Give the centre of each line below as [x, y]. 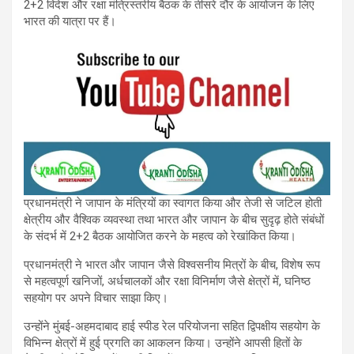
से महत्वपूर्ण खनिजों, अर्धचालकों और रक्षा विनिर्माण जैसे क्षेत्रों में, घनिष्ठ [167, 282]
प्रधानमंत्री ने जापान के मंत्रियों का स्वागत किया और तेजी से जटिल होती [173, 203]
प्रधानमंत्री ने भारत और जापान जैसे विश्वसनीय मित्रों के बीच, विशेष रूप [172, 265]
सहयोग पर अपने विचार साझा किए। [96, 298]
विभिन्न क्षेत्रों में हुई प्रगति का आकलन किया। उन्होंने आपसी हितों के [163, 343]
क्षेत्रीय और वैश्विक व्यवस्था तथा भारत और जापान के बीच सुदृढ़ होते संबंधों [174, 220]
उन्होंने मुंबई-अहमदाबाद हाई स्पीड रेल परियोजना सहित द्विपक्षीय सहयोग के [172, 327]
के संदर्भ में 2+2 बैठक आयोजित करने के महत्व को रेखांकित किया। [160, 237]
